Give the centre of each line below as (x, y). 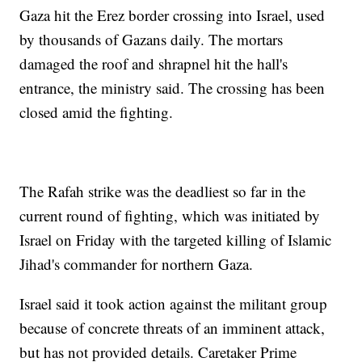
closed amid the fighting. (97, 112)
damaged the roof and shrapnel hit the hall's (154, 64)
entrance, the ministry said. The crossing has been (173, 88)
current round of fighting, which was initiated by (170, 216)
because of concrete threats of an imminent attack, (173, 328)
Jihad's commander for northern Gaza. (137, 264)
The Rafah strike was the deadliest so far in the (163, 192)
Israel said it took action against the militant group (174, 304)
